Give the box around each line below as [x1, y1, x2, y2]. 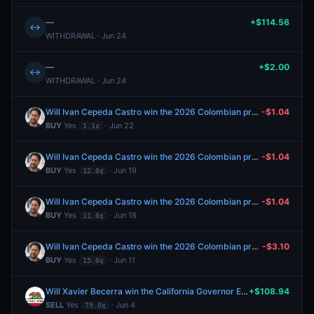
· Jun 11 [107, 255, 135, 265]
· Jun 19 [107, 165, 137, 175]
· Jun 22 [103, 121, 134, 130]
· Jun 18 [107, 210, 137, 220]
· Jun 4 [109, 300, 135, 310]
